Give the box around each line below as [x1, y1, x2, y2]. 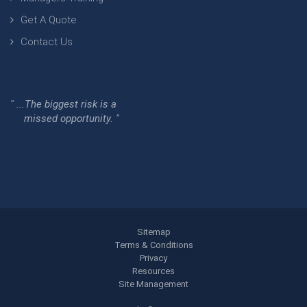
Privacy [140, 253, 167, 264]
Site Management [119, 279, 188, 290]
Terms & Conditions [114, 240, 193, 251]
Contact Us [21, 36, 73, 49]
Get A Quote [21, 14, 77, 27]
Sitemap [136, 227, 171, 238]
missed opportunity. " [10, 112, 119, 125]
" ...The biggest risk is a [10, 98, 116, 111]
